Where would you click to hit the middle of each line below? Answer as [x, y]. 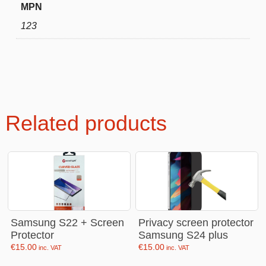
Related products [86, 123]
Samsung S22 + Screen [68, 223]
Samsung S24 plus [183, 235]
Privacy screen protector [196, 223]
